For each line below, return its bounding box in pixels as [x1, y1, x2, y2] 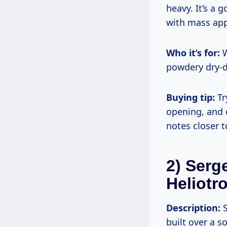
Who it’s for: [166, 46, 220, 59]
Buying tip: [166, 91, 215, 103]
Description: [166, 201, 220, 214]
